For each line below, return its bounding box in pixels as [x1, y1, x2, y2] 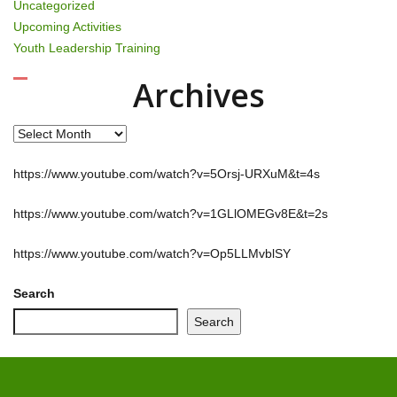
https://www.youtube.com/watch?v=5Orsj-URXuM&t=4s [13, 166, 320, 181]
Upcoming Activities [13, 19, 121, 34]
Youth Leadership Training [13, 40, 160, 55]
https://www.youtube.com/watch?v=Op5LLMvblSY [13, 245, 291, 261]
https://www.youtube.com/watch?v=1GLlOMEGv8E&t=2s [13, 206, 328, 221]
